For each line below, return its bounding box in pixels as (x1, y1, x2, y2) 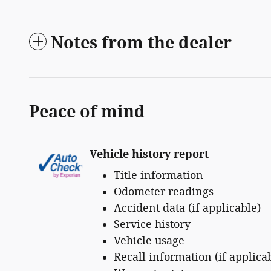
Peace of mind (29, 102, 145, 122)
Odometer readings (114, 184, 214, 198)
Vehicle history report (90, 148, 209, 161)
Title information (114, 168, 203, 182)
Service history (114, 217, 191, 231)
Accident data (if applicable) (114, 201, 261, 215)
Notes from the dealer (51, 33, 232, 53)
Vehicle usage (114, 233, 184, 247)
